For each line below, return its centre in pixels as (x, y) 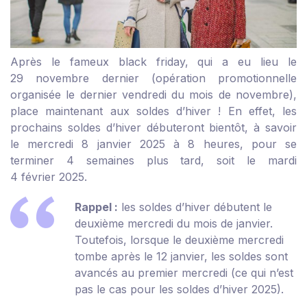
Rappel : (96, 207)
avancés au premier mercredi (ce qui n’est (184, 273)
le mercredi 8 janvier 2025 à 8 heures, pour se (153, 144)
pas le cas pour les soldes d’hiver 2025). (179, 290)
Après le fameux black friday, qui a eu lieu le (153, 62)
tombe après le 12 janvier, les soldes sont (181, 257)
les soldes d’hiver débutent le (195, 207)
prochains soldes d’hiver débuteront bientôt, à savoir (153, 128)
